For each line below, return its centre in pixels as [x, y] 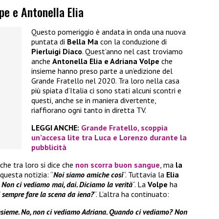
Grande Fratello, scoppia [124, 128]
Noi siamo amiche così [88, 175]
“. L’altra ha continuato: [131, 194]
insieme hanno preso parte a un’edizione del [102, 71]
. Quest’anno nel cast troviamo [132, 52]
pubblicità [49, 147]
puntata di [49, 42]
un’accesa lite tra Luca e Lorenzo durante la [109, 138]
